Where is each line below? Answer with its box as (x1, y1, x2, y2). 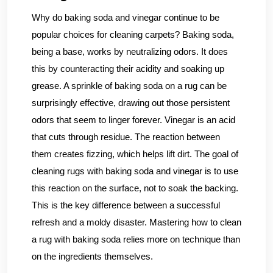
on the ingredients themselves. (32, 251, 153, 261)
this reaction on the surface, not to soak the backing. (32, 183, 238, 193)
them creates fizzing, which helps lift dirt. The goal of (32, 149, 238, 159)
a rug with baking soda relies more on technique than (32, 234, 240, 244)
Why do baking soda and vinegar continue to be (32, 12, 219, 23)
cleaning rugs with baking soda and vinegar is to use (32, 166, 238, 176)
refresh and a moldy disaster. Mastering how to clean (32, 217, 241, 227)
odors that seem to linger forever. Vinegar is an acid (32, 115, 235, 125)
